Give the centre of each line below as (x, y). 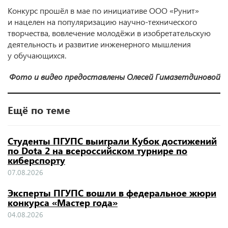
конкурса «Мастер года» (63, 202)
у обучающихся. (37, 55)
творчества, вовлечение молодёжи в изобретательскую (109, 33)
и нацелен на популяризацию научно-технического (102, 21)
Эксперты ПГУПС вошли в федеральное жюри (112, 192)
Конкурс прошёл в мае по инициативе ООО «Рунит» (103, 10)
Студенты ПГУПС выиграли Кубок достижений (112, 140)
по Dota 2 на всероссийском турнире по (97, 150)
